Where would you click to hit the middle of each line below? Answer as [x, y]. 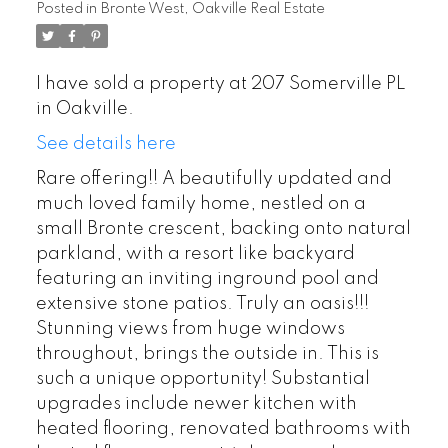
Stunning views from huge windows [190, 328]
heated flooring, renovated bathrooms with [223, 428]
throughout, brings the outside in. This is [207, 353]
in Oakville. [84, 108]
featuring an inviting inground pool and [207, 278]
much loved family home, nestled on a [200, 203]
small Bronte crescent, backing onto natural [223, 228]
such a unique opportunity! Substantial [202, 378]
